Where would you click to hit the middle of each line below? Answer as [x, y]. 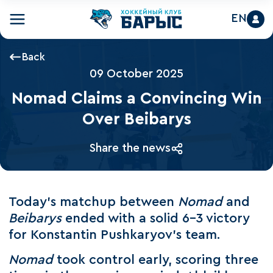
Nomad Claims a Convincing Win [136, 98]
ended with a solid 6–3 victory [156, 218]
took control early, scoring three [156, 260]
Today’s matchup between [94, 202]
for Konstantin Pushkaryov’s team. [115, 235]
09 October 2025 [136, 74]
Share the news [130, 148]
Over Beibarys [136, 119]
